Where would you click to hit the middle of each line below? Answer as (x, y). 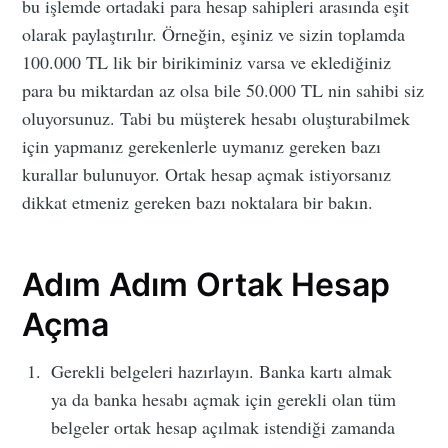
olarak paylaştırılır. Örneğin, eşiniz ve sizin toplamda (214, 33)
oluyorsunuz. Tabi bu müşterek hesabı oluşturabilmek (216, 117)
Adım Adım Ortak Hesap (206, 284)
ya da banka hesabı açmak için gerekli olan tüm (224, 399)
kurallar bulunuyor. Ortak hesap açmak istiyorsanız (207, 173)
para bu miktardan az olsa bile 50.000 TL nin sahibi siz (223, 89)
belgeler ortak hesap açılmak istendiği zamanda (223, 427)
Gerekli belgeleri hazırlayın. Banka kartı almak (222, 371)
